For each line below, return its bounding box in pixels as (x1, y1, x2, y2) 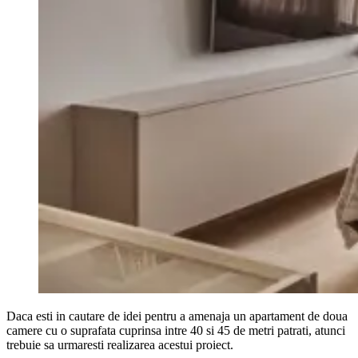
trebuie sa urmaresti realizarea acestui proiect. (6, 337, 233, 352)
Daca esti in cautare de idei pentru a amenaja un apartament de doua (6, 308, 348, 323)
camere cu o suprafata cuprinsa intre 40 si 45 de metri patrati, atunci (6, 323, 345, 337)
